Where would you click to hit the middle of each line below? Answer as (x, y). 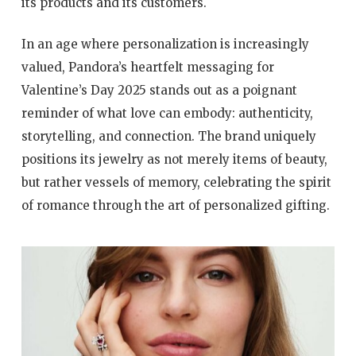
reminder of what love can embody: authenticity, (167, 113)
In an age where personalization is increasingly (165, 44)
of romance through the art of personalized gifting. (175, 205)
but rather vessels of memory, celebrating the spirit (176, 182)
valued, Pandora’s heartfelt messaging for (147, 67)
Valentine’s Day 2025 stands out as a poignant (159, 90)
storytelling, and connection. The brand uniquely (168, 136)
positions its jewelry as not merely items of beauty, (174, 159)
